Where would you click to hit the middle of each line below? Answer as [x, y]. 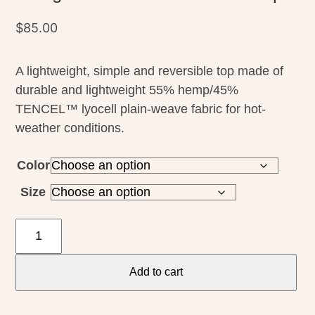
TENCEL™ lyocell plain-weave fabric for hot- [141, 109]
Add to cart [156, 272]
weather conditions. [70, 128]
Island [32, 284]
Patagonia [44, 227]
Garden [36, 265]
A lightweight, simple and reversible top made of [150, 71]
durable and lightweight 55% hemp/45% [127, 90]
